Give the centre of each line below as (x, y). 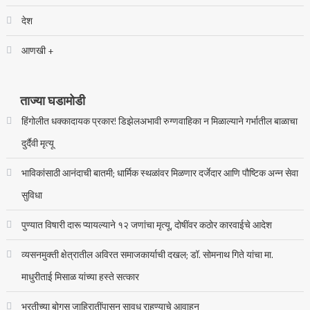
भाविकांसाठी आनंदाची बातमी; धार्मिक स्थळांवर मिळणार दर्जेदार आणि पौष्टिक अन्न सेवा (159, 173)
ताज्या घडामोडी (52, 101)
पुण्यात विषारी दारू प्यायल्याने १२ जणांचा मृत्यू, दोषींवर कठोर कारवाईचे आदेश (146, 225)
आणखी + (37, 50)
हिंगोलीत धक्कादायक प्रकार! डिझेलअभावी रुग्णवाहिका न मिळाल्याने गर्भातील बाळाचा (159, 121)
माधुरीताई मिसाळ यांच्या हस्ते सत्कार (80, 276)
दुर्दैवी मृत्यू (37, 143)
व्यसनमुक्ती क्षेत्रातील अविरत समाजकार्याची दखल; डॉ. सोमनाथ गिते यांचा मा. (147, 254)
